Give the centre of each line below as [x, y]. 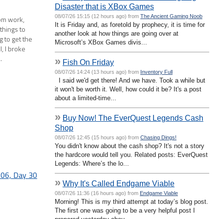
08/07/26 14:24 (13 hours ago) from [98, 72]
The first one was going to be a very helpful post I [125, 210]
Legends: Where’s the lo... [92, 163]
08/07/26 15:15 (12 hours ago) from [98, 16]
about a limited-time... [86, 98]
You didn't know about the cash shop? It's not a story [130, 146]
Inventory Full [156, 72]
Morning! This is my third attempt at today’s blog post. [131, 201]
